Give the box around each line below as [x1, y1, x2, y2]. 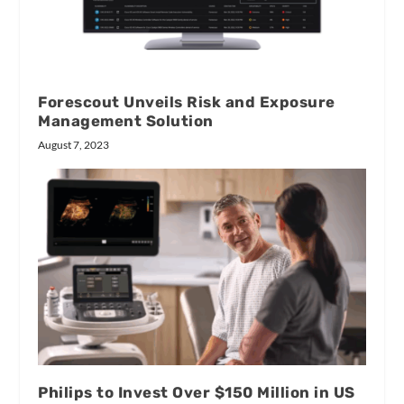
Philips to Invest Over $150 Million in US [38, 383, 355, 402]
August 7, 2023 [38, 138, 110, 152]
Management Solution [38, 112, 214, 131]
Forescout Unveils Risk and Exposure [38, 93, 335, 112]
